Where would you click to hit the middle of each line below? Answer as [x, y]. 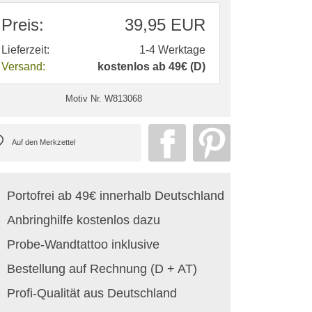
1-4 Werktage [172, 49]
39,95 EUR [165, 24]
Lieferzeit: [25, 49]
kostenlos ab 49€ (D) [151, 66]
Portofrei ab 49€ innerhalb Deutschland [116, 195]
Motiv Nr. [83, 98]
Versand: [23, 66]
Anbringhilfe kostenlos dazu [84, 220]
